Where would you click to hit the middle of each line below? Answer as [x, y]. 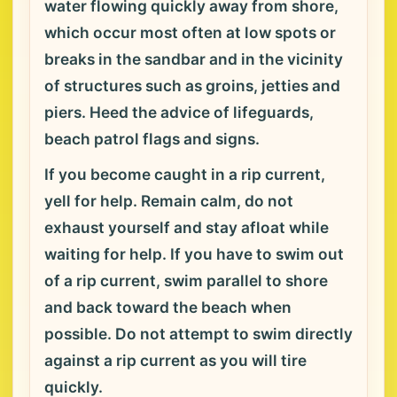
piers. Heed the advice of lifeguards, [179, 112]
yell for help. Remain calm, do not [169, 201]
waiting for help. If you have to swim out [194, 254]
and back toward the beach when [168, 307]
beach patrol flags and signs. [152, 139]
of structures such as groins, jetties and [192, 86]
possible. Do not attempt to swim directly [198, 334]
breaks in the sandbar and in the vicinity [194, 59]
